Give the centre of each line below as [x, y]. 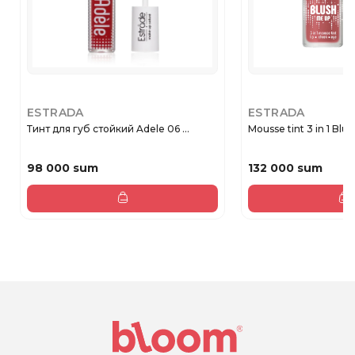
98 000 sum [63, 168]
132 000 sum [285, 168]
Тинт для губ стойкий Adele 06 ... [108, 129]
